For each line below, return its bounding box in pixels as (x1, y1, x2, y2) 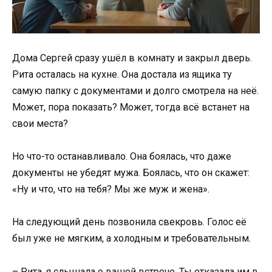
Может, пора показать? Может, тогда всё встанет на (12, 101, 250, 114)
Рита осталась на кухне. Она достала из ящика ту (12, 69, 232, 81)
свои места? (12, 118, 68, 130)
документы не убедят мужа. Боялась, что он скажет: (12, 167, 250, 179)
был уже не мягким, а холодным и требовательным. (12, 233, 251, 245)
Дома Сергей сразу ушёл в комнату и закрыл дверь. (12, 52, 252, 64)
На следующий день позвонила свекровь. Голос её (12, 216, 246, 228)
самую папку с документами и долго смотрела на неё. (12, 85, 259, 97)
